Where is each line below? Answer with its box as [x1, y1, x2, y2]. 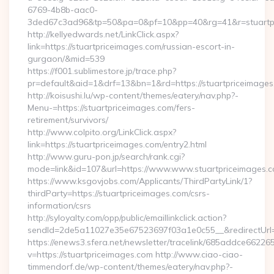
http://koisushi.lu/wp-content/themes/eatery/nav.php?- [28, 90, 239, 101]
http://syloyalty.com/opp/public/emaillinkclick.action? [28, 212, 226, 223]
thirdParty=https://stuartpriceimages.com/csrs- [28, 188, 210, 199]
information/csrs [28, 200, 91, 211]
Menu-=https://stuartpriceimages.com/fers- [28, 102, 195, 113]
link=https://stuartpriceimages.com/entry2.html [28, 139, 207, 150]
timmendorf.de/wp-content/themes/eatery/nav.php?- [28, 261, 233, 272]
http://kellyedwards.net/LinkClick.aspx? [28, 29, 179, 40]
